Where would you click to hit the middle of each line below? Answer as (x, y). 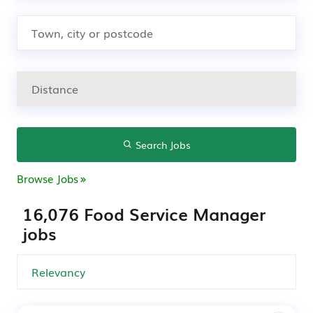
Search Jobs (161, 145)
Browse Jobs (48, 178)
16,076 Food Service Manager (144, 213)
